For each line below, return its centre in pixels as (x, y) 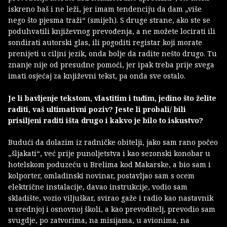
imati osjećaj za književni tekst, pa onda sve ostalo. (97, 76)
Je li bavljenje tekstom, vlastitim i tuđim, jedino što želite (112, 98)
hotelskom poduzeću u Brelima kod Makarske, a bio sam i (109, 165)
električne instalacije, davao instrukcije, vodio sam (98, 187)
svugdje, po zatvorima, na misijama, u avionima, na (99, 220)
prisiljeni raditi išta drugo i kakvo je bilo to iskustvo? (106, 121)
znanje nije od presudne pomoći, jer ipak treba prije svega (111, 65)
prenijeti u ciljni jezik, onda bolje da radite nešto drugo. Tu (112, 54)
